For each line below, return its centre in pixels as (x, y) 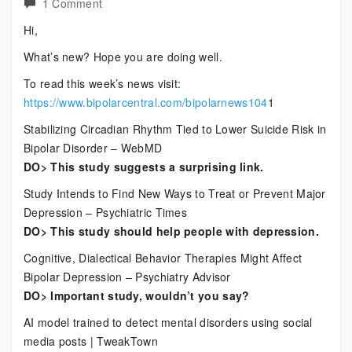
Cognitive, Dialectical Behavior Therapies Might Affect (163, 258)
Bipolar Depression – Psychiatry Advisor (127, 277)
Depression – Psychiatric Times (106, 212)
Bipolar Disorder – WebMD (93, 148)
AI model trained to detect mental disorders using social (168, 322)
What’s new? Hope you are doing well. (123, 57)
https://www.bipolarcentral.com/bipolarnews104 (146, 102)
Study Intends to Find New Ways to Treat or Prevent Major (175, 193)
